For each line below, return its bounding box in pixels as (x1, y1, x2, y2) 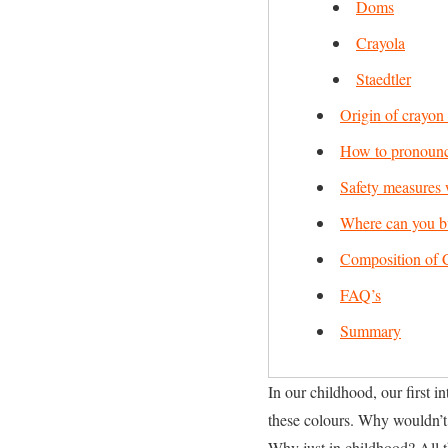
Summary (340, 320, 401, 341)
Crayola (356, 32, 405, 53)
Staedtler (356, 68, 411, 89)
